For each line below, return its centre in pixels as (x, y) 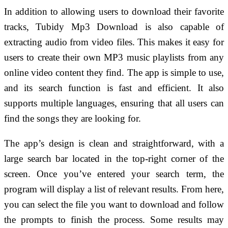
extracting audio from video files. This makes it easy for (114, 42)
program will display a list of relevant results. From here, (114, 189)
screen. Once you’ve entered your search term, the (114, 174)
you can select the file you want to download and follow (114, 204)
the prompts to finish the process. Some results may (114, 219)
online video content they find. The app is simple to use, (114, 72)
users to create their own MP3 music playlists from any (114, 57)
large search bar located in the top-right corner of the (114, 158)
